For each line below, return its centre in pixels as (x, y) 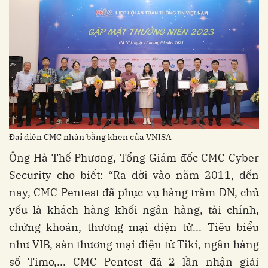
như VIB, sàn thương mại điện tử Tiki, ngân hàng (134, 245)
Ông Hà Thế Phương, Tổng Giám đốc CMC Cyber (134, 158)
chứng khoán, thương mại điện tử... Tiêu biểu (134, 227)
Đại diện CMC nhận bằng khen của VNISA (90, 137)
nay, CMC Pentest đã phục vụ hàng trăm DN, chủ (134, 193)
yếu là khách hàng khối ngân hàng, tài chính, (134, 210)
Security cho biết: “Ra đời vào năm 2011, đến (134, 175)
